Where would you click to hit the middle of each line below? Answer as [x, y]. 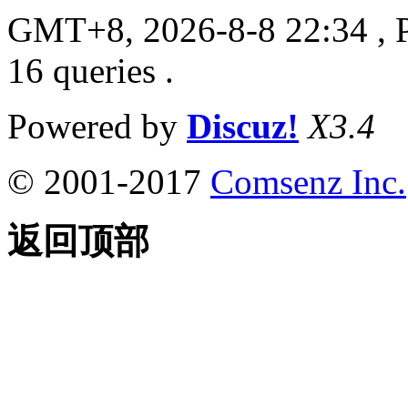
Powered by [97, 126]
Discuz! [243, 126]
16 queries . [91, 70]
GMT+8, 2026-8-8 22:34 [188, 29]
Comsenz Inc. [308, 181]
